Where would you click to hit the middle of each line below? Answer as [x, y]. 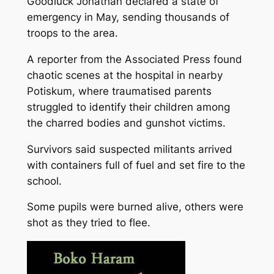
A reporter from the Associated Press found [134, 59]
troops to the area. [72, 33]
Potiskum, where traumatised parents [119, 91]
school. [44, 181]
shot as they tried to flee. [88, 223]
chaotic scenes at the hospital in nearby [124, 75]
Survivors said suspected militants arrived [129, 149]
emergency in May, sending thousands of [128, 17]
